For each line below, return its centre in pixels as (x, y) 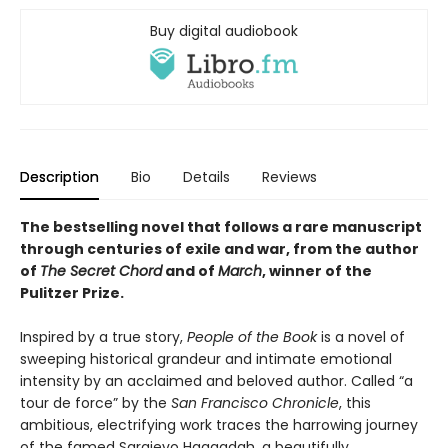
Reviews (289, 177)
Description (59, 177)
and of (190, 271)
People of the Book (252, 337)
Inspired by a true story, (103, 337)
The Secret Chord (101, 271)
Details (206, 177)
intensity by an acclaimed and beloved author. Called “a (216, 381)
